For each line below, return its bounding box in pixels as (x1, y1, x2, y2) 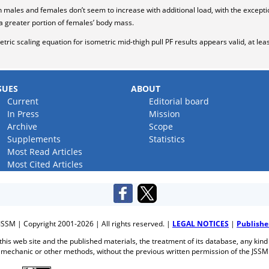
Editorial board (149, 95, 210, 107)
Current (7, 95, 39, 107)
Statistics (149, 133, 186, 145)
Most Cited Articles (7, 159, 83, 170)
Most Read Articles (7, 146, 83, 157)
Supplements (7, 133, 61, 145)
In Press (7, 108, 40, 119)
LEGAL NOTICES (172, 219, 229, 229)
